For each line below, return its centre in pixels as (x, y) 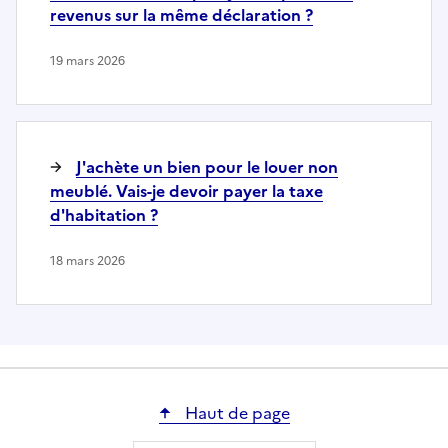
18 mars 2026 (87, 260)
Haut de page (235, 412)
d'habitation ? (104, 214)
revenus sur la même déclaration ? (181, 14)
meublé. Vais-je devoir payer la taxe (186, 190)
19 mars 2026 (87, 60)
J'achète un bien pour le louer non (207, 166)
